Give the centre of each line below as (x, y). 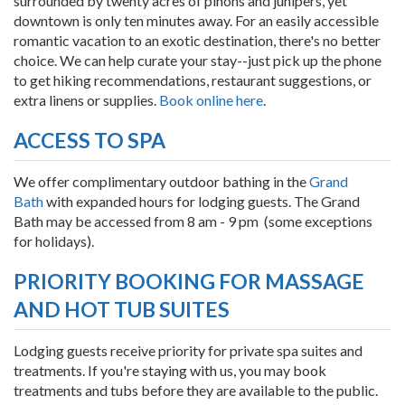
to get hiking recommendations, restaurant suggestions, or (193, 80)
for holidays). (54, 241)
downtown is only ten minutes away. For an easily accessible (196, 20)
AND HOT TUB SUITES (122, 309)
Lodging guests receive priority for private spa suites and (188, 351)
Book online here (211, 99)
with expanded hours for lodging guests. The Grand (202, 201)
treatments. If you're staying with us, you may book (170, 371)
